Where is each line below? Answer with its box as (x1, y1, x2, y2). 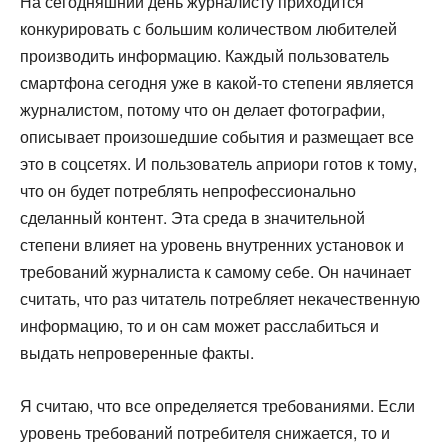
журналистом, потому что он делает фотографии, (20, 98, 385, 121)
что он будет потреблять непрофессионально (20, 179, 356, 202)
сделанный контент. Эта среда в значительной (20, 206, 365, 229)
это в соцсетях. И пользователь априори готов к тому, (20, 152, 417, 175)
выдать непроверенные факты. (20, 341, 254, 364)
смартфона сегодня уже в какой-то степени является (20, 71, 414, 94)
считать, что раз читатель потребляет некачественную (20, 287, 420, 310)
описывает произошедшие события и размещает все (20, 125, 414, 148)
